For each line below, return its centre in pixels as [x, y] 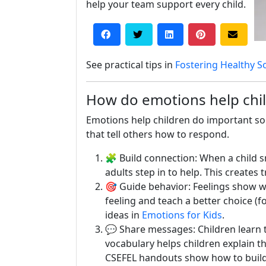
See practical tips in [131, 65]
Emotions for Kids [182, 215]
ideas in [123, 215]
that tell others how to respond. [158, 134]
